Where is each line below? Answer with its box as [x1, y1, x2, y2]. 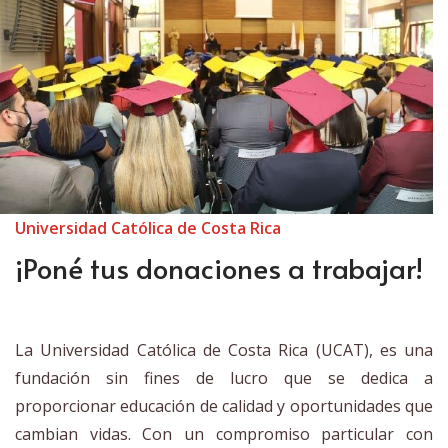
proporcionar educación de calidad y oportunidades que [15, 395, 433, 418]
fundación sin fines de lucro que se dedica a [15, 367, 433, 390]
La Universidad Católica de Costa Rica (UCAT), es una [15, 339, 433, 362]
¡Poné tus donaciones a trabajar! [15, 248, 423, 288]
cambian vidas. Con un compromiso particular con [15, 423, 433, 446]
